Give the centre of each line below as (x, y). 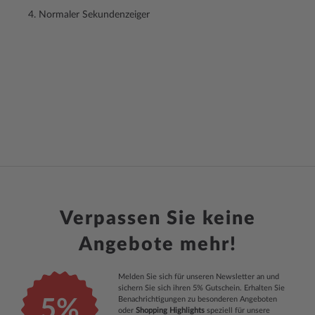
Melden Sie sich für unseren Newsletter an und (198, 277)
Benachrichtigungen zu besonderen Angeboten (197, 299)
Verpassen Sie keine (157, 218)
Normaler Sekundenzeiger (94, 14)
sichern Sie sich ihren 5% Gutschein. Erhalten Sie (201, 288)
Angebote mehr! (157, 244)
